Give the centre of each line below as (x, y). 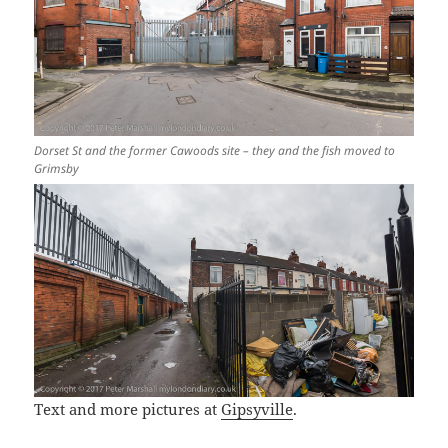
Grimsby (57, 169)
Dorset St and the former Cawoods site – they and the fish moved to (215, 151)
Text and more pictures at (128, 409)
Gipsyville (257, 409)
